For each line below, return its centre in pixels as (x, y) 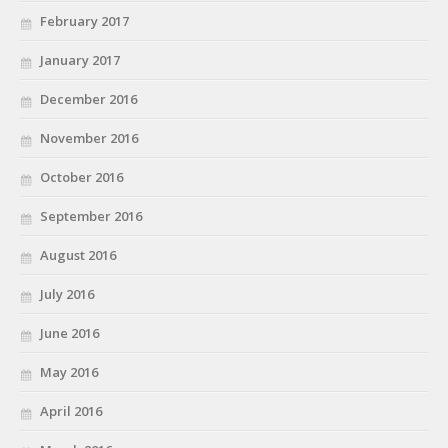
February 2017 (84, 20)
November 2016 (89, 137)
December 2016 (88, 98)
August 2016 (78, 254)
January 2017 (80, 59)
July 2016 (67, 293)
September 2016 (91, 215)
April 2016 (71, 410)
